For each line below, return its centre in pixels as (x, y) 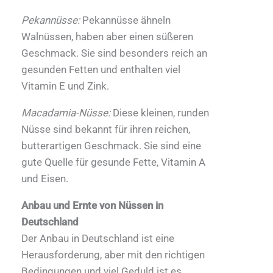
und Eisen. (45, 179)
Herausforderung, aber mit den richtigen (113, 255)
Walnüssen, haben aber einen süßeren (107, 37)
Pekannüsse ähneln (125, 20)
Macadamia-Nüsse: (66, 113)
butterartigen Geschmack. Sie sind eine (111, 146)
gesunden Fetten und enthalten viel (101, 70)
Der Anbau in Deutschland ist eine (98, 239)
